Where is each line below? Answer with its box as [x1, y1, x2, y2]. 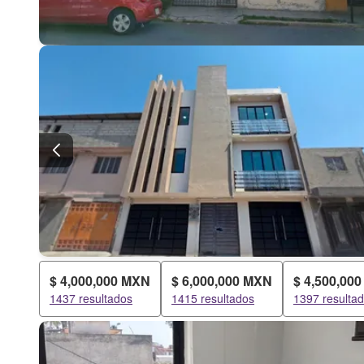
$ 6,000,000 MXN [171, 271, 272, 290]
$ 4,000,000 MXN [50, 271, 150, 290]
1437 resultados [50, 290, 132, 306]
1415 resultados [171, 290, 254, 306]
